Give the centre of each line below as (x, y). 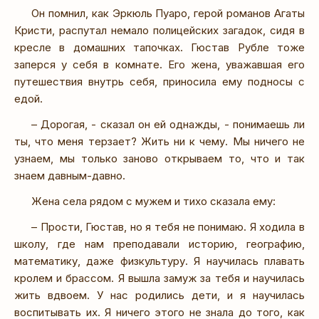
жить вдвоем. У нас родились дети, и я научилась (159, 295)
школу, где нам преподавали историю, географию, (159, 244)
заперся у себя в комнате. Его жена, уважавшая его (159, 64)
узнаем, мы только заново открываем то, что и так (159, 158)
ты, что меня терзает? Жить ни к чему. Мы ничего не (159, 141)
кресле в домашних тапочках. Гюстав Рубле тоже (159, 47)
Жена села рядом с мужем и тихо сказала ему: (153, 201)
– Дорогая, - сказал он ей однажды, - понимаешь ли (168, 124)
